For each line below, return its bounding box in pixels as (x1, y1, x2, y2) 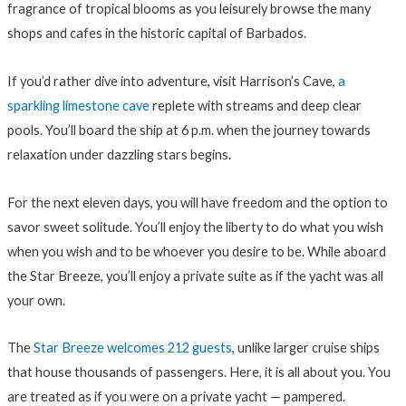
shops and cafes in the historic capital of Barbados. (6, 25, 306, 42)
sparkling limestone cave (6, 97, 150, 113)
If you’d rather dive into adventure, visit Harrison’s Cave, (6, 72, 338, 89)
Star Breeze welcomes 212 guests (33, 340, 232, 356)
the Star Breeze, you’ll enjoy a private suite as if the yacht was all (6, 267, 383, 284)
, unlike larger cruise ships (231, 340, 380, 356)
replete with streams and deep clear (149, 97, 362, 113)
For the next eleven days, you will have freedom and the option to (6, 194, 388, 210)
